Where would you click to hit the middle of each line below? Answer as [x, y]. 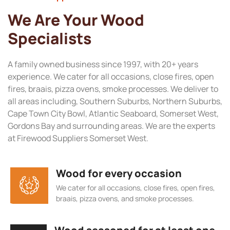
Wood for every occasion [119, 173]
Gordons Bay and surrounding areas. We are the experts [111, 126]
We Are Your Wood [76, 20]
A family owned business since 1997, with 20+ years [103, 64]
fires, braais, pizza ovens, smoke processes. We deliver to [113, 89]
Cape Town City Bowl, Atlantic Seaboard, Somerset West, [113, 114]
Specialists [50, 39]
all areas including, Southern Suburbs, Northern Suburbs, [115, 101]
